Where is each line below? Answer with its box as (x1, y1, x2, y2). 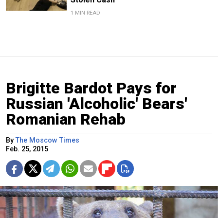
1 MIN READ (70, 9, 100, 16)
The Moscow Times (16, 136, 79, 145)
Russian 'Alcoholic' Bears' (6, 94, 187, 113)
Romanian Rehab (6, 109, 126, 128)
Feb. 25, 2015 (6, 145, 48, 153)
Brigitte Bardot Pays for (6, 78, 177, 97)
